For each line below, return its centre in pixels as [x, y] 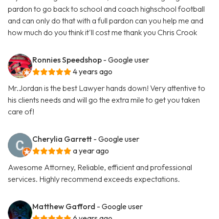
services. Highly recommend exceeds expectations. [94, 179]
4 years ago [93, 72]
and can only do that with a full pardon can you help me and [106, 21]
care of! [21, 112]
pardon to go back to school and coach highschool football [106, 9]
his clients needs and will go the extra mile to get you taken [104, 100]
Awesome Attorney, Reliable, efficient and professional [100, 167]
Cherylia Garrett [62, 139]
